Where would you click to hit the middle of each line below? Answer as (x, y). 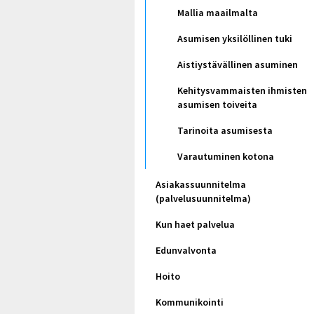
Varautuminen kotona (226, 156)
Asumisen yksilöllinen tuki (235, 38)
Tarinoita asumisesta (225, 130)
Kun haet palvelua (195, 224)
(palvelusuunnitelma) (203, 198)
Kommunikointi (190, 302)
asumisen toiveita (217, 104)
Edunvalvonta (186, 250)
